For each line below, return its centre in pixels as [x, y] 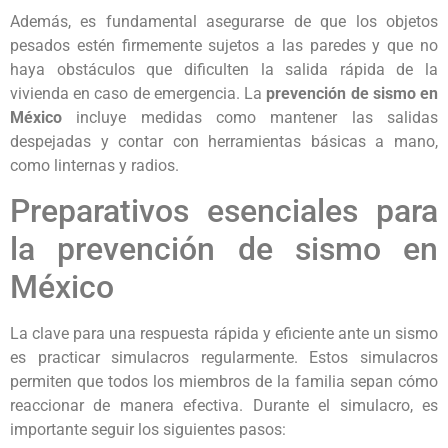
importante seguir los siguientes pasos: [148, 430]
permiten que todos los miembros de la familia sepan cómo [224, 382]
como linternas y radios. [94, 165]
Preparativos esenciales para [224, 211]
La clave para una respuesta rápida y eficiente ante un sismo [224, 334]
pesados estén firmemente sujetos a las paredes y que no [224, 45]
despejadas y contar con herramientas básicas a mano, [224, 141]
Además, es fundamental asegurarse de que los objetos [224, 21]
